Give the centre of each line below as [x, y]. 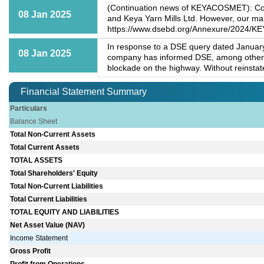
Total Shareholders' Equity [54, 174]
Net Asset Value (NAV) [48, 225]
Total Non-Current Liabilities [57, 187]
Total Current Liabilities [49, 199]
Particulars [29, 109]
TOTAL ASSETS [37, 161]
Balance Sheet [34, 122]
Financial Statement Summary [84, 92]
